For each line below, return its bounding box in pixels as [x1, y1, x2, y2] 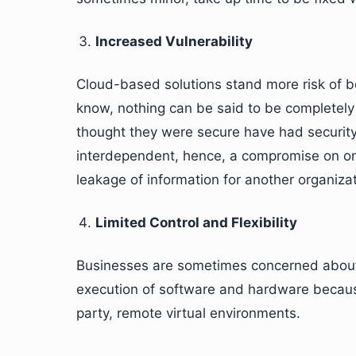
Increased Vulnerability [95, 33, 253, 49]
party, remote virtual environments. [76, 305, 300, 321]
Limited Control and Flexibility [95, 215, 297, 230]
